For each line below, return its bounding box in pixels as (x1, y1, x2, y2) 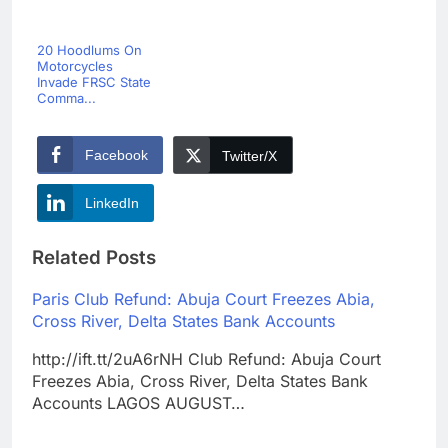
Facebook (85, 147, 148, 164)
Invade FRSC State (37, 74, 151, 91)
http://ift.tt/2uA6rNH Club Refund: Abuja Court (32, 348, 381, 369)
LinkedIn (85, 195, 139, 212)
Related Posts (32, 245, 156, 269)
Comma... (37, 90, 96, 107)
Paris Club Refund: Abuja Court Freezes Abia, (32, 288, 375, 309)
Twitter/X (222, 148, 277, 165)
